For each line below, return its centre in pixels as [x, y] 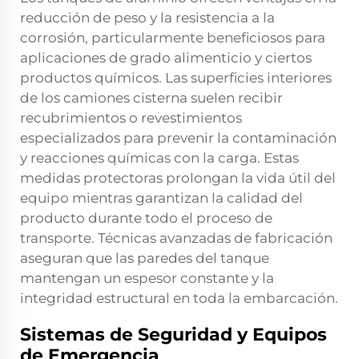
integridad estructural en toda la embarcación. [179, 298]
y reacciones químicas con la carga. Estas [159, 158]
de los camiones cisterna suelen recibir [151, 98]
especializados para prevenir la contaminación [178, 138]
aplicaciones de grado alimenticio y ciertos [166, 58]
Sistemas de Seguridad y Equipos [173, 335]
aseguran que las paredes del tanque [145, 258]
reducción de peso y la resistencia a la [147, 18]
